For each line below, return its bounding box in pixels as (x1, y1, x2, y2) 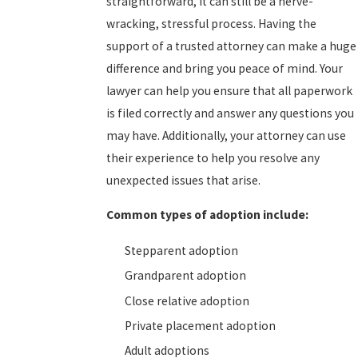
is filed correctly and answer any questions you (106, 105, 354, 121)
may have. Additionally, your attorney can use (106, 127, 346, 143)
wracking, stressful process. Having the (106, 15, 316, 31)
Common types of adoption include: (106, 207, 308, 223)
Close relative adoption (125, 292, 250, 308)
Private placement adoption (125, 317, 276, 333)
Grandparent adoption (125, 268, 247, 284)
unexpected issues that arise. (106, 172, 261, 188)
